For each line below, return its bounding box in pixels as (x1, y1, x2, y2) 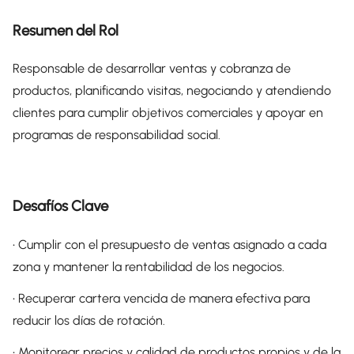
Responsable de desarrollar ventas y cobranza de (13, 61, 291, 77)
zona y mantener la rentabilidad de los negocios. (13, 258, 284, 274)
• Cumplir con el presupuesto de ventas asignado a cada (13, 236, 326, 252)
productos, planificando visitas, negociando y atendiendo (13, 83, 331, 99)
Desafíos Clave (13, 196, 108, 215)
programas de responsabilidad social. (13, 127, 220, 143)
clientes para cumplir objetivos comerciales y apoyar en (13, 105, 323, 121)
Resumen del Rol (13, 21, 119, 40)
